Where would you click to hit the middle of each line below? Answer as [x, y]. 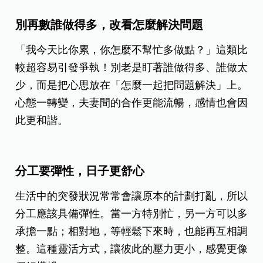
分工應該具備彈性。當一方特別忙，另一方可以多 [132, 213]
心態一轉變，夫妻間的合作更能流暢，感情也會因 [132, 102]
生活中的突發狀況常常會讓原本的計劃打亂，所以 [132, 196]
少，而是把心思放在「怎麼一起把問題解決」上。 [132, 85]
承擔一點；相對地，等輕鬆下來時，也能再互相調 [132, 231]
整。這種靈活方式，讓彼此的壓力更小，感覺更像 [132, 249]
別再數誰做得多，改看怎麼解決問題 [109, 24]
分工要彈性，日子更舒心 [80, 171]
